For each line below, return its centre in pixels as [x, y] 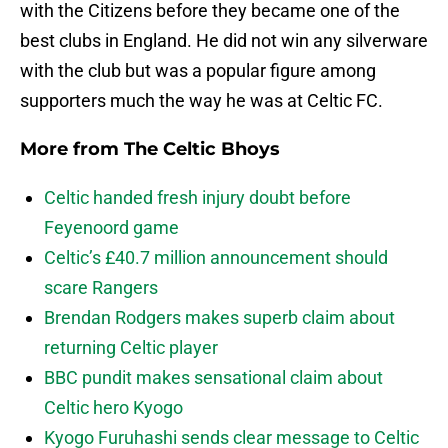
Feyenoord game [111, 228]
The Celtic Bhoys [202, 149]
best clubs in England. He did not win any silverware [224, 41]
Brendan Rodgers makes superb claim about [219, 318]
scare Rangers [101, 288]
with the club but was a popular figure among [198, 71]
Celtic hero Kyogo [113, 408]
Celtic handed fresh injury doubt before [197, 198]
